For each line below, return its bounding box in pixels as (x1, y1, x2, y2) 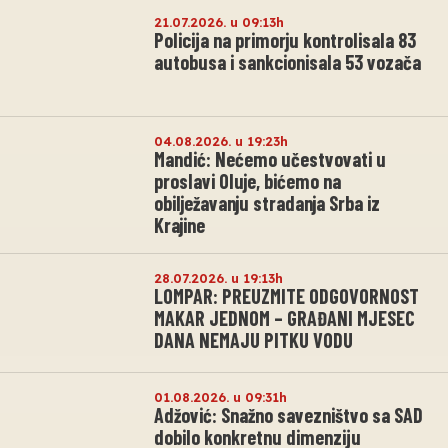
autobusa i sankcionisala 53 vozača (154, 50, 421, 75)
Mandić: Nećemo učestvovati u (154, 147, 386, 172)
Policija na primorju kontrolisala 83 (154, 28, 416, 53)
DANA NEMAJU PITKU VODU (154, 328, 353, 353)
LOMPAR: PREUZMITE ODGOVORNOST (154, 284, 419, 309)
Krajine (154, 213, 205, 238)
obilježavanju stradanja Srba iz (154, 191, 380, 216)
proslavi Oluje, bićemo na (154, 169, 341, 194)
